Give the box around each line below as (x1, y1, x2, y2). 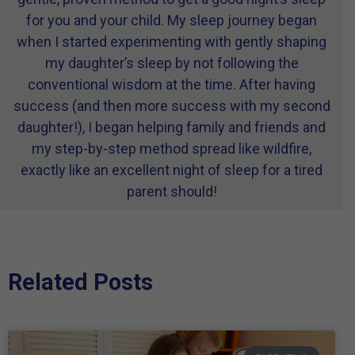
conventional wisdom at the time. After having (28, 76, 315, 94)
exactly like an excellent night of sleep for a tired (21, 162, 323, 179)
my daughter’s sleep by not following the (44, 55, 299, 72)
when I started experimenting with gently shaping (17, 33, 326, 51)
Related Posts (8, 269, 153, 296)
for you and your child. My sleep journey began (26, 12, 317, 29)
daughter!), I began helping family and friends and (17, 119, 326, 136)
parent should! (126, 183, 217, 200)
